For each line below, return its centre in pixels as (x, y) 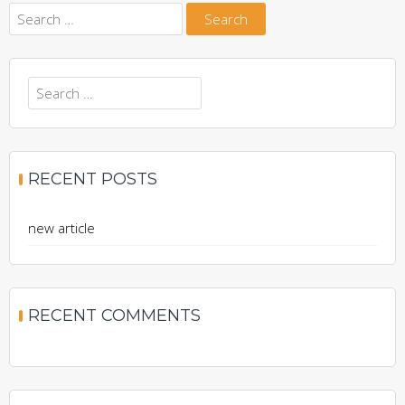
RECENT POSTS (93, 179)
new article (61, 228)
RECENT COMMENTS (114, 316)
